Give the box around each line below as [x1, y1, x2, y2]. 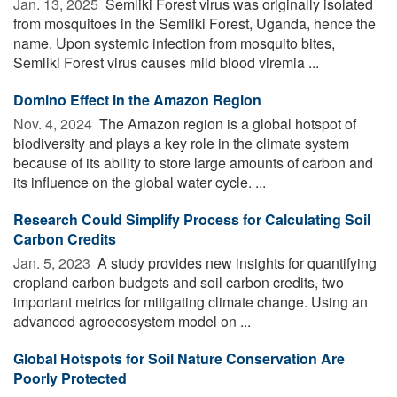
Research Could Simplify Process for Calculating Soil [13, 208, 370, 230]
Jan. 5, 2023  [13, 252, 94, 273]
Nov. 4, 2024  [13, 113, 96, 134]
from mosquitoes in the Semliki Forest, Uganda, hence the [13, 12, 376, 34]
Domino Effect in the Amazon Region [13, 89, 261, 110]
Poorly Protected [13, 367, 127, 388]
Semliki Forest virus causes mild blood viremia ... [13, 51, 319, 73]
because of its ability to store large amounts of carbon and [13, 152, 373, 173]
